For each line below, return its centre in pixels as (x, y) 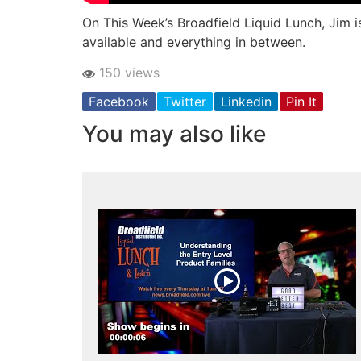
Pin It (301, 102)
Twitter (185, 102)
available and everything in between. (194, 41)
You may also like (174, 134)
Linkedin (246, 102)
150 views (127, 73)
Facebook (119, 102)
